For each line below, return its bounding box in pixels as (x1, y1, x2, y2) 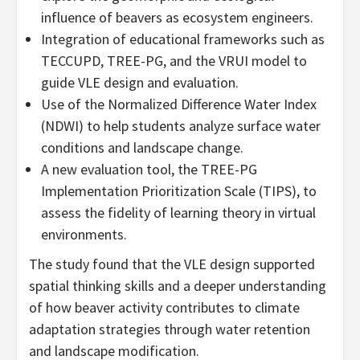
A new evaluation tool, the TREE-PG (41, 159, 257, 178)
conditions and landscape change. (41, 137, 243, 157)
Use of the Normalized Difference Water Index (41, 94, 317, 113)
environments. (41, 224, 127, 243)
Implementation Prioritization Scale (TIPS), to (41, 181, 317, 200)
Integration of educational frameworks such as (41, 29, 325, 48)
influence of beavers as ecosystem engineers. (41, 7, 313, 27)
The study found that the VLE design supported (29, 254, 315, 273)
